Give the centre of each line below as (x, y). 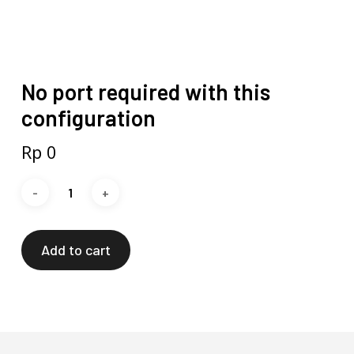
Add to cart (75, 250)
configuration (88, 118)
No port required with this (145, 92)
